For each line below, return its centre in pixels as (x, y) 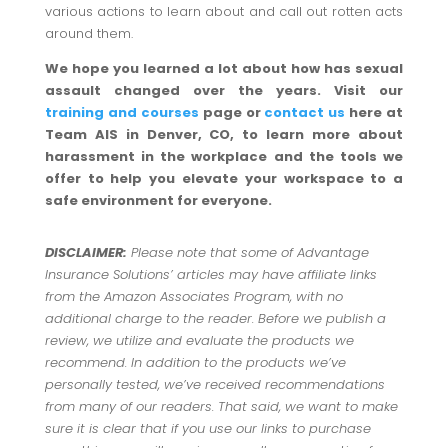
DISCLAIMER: (85, 252)
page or (231, 112)
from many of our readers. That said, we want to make (221, 406)
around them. (88, 33)
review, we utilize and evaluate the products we (199, 340)
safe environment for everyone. (158, 200)
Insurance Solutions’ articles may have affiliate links (210, 274)
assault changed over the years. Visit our (224, 90)
